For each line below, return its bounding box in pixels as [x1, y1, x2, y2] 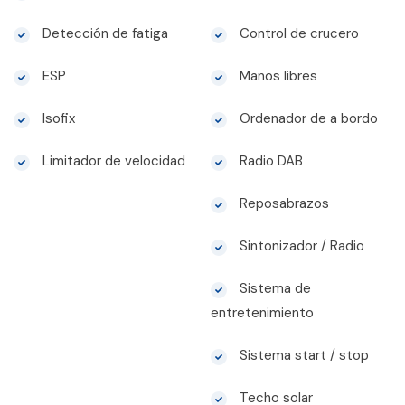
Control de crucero [235, 24, 359, 43]
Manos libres [235, 67, 317, 86]
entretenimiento [210, 304, 314, 323]
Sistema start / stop [235, 346, 369, 365]
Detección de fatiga [39, 24, 168, 43]
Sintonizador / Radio [235, 237, 364, 256]
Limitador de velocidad [39, 152, 185, 171]
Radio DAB [235, 152, 303, 171]
